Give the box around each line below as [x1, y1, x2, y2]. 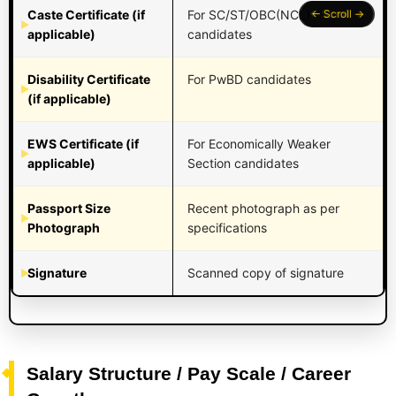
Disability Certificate [27, 71, 150, 87]
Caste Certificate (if [27, 6, 145, 22]
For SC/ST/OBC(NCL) [187, 6, 310, 22]
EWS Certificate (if [27, 135, 139, 151]
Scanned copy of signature [187, 264, 344, 280]
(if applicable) [27, 90, 111, 106]
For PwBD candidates [187, 71, 311, 87]
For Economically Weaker [187, 135, 331, 151]
